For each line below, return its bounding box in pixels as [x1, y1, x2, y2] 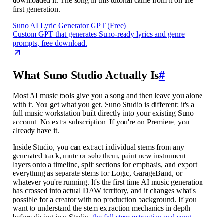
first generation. [12, 4, 60, 13]
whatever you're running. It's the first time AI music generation [12, 177, 203, 186]
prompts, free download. [12, 38, 87, 47]
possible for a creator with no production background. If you [12, 195, 197, 203]
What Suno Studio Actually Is [12, 68, 159, 81]
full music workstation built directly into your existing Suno [12, 108, 194, 117]
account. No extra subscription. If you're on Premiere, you [12, 117, 189, 126]
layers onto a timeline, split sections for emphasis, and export [12, 160, 197, 169]
